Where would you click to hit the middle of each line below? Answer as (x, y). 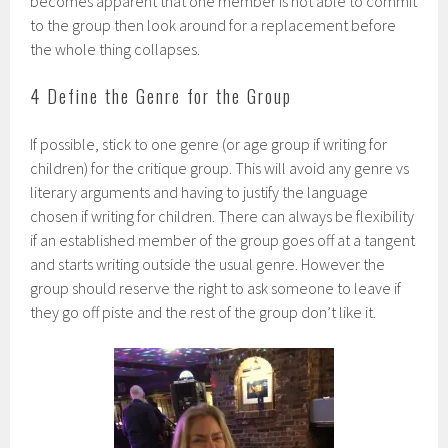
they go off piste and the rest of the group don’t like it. (203, 311)
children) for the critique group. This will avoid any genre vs (220, 167)
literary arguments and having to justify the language (199, 191)
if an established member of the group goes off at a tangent (223, 239)
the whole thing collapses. (115, 48)
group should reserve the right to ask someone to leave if (216, 287)
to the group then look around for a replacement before (213, 24)
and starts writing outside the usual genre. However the (208, 263)
